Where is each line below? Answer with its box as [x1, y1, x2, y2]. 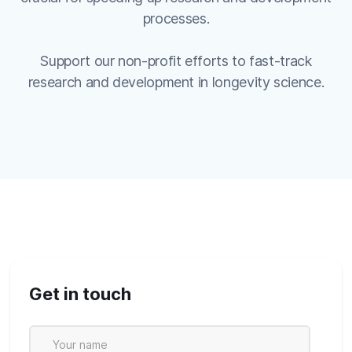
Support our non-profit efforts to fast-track [40, 53, 312, 70]
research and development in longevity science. [27, 74, 324, 91]
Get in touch [29, 284, 132, 305]
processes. [142, 10, 210, 27]
